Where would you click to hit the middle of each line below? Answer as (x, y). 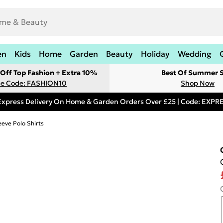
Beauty (119, 54)
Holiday (155, 54)
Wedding (195, 54)
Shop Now (198, 83)
